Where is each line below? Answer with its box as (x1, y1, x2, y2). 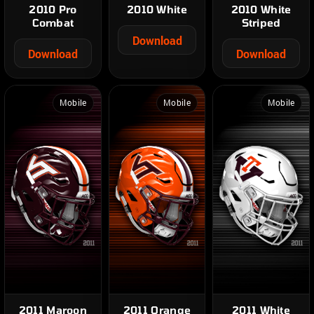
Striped (241, 16, 281, 29)
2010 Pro (29, 3, 77, 16)
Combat (32, 16, 74, 29)
